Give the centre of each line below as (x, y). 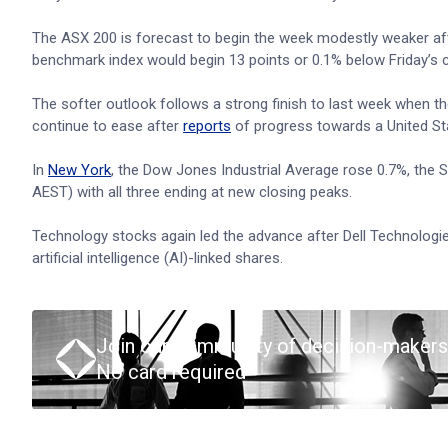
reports (207, 126)
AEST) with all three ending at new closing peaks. (192, 192)
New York (79, 170)
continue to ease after (107, 126)
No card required (171, 372)
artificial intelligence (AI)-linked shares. (157, 258)
